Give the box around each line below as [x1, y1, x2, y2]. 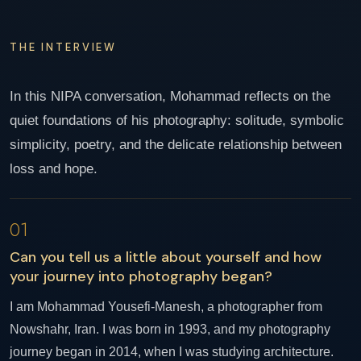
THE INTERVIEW [10, 40, 118, 54]
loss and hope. [10, 161, 98, 176]
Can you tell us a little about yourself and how [10, 247, 322, 267]
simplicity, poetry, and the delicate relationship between [10, 137, 342, 151]
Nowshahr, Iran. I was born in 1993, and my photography [10, 322, 330, 336]
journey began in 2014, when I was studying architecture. [10, 345, 334, 359]
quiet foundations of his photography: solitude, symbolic [10, 113, 344, 127]
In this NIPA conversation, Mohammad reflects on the [10, 89, 330, 103]
